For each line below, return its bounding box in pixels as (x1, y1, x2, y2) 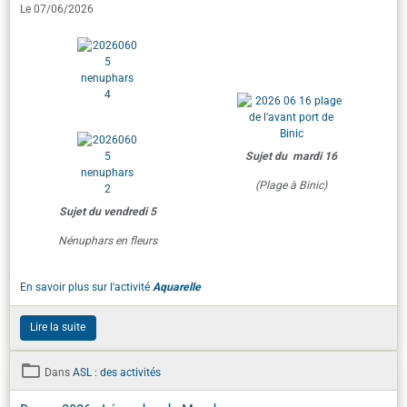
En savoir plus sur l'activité (19, 184, 153, 196)
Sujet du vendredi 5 (58, 108, 156, 121)
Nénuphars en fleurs (57, 137, 157, 150)
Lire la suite (30, 223, 85, 237)
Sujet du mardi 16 (245, 53, 337, 65)
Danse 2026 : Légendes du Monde (19, 303, 223, 322)
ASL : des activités (72, 268, 161, 282)
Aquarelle (152, 184, 201, 196)
